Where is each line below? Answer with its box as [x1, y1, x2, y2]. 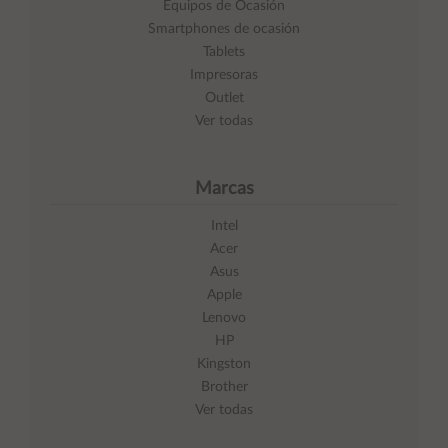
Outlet [204, 91, 244, 106]
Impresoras [190, 68, 258, 83]
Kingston [197, 357, 251, 372]
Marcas [194, 180, 254, 199]
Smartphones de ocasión [148, 22, 300, 37]
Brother [200, 380, 248, 395]
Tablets [203, 45, 245, 60]
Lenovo [202, 311, 246, 326]
